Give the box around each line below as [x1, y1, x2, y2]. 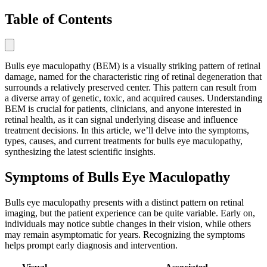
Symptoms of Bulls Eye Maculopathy [5, 169, 230, 185]
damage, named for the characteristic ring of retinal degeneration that [5, 72, 262, 82]
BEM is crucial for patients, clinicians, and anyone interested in [5, 104, 241, 114]
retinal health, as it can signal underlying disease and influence [5, 114, 238, 125]
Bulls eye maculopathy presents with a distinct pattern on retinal [5, 197, 244, 208]
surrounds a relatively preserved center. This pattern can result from [5, 82, 256, 93]
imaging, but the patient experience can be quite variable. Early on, [5, 208, 255, 219]
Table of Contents [5, 11, 112, 27]
